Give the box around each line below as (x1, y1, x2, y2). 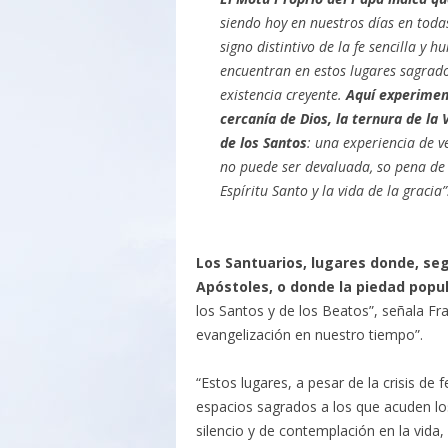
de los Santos (219, 133, 307, 152)
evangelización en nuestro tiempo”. (195, 325, 423, 344)
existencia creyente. (219, 85, 346, 104)
